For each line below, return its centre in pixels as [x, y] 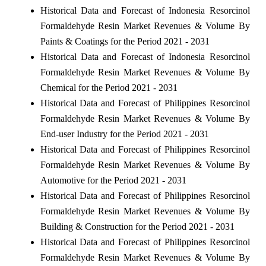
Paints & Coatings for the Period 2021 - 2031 [125, 41]
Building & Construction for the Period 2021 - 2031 [137, 226]
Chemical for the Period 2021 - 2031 [109, 87]
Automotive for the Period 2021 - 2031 [113, 180]
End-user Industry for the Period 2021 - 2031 [124, 134]
